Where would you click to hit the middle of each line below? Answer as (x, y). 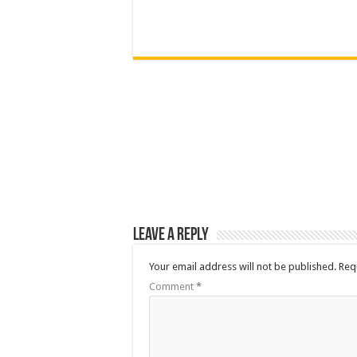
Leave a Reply (171, 235)
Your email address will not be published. (243, 266)
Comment (173, 286)
